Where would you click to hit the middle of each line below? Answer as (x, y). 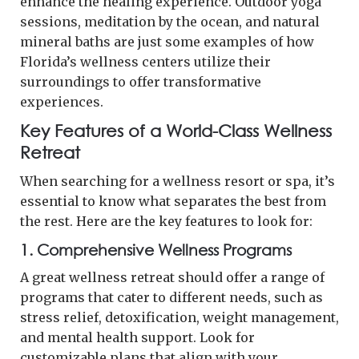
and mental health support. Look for (137, 337)
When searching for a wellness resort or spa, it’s (177, 181)
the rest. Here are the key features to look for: (166, 221)
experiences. (62, 101)
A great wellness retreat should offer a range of (172, 277)
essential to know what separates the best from (173, 201)
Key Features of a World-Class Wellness (176, 130)
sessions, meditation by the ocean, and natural (170, 21)
